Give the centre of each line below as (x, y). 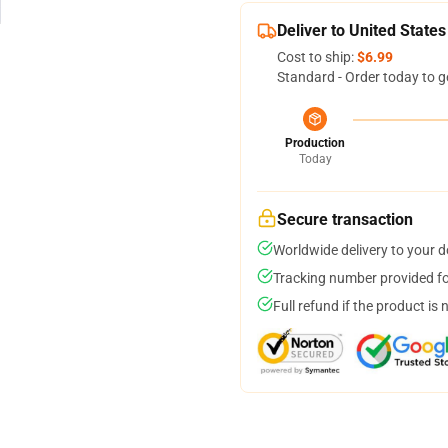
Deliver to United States (361, 30)
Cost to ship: (317, 57)
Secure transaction (345, 219)
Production (315, 143)
